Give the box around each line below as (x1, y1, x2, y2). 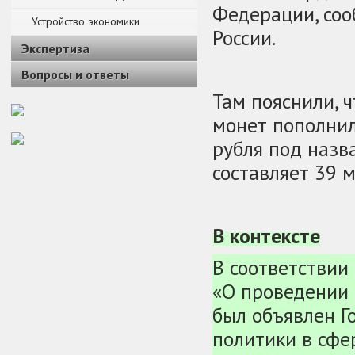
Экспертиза (21, 40, 90, 56)
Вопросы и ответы (21, 67, 129, 82)
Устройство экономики (32, 14, 139, 29)
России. (212, 25, 276, 51)
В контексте (212, 223, 320, 249)
